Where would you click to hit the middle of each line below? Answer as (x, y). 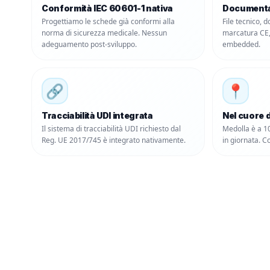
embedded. (241, 44)
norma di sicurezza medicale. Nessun (104, 33)
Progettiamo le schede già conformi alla (108, 21)
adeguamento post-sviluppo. (89, 44)
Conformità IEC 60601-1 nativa (107, 8)
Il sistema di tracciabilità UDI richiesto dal (111, 129)
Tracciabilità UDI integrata (97, 115)
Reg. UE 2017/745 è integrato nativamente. (114, 140)
